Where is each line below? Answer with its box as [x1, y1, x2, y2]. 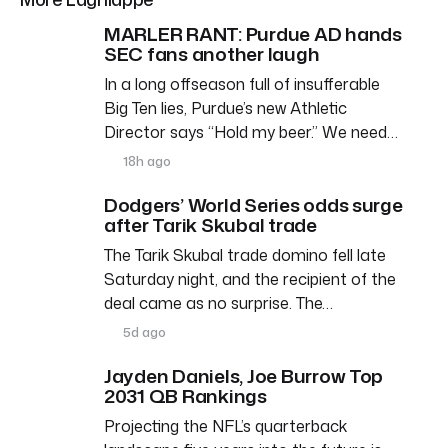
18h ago [120, 151, 172, 170]
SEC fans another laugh [104, 39, 320, 67]
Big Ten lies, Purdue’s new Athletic [104, 96, 347, 119]
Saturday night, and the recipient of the [104, 267, 396, 290]
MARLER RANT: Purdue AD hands [104, 19, 402, 47]
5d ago [120, 322, 167, 341]
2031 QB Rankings [104, 381, 267, 409]
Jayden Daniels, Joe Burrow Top [104, 361, 384, 389]
